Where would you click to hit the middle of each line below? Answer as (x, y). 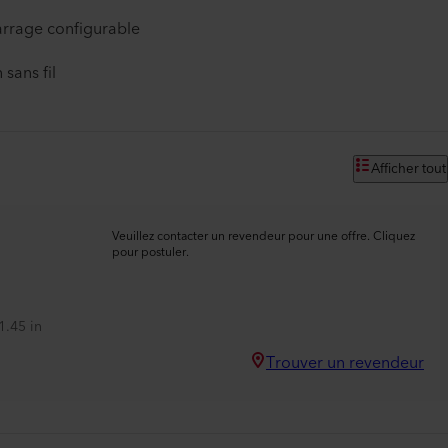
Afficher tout (408, 169)
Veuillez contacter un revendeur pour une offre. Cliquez (263, 236)
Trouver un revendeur (345, 363)
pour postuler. (150, 252)
